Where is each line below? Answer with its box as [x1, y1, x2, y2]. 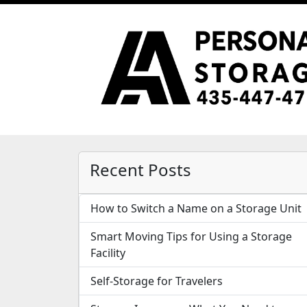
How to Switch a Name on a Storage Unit [90, 200, 302, 216]
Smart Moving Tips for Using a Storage [90, 228, 292, 244]
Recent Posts [90, 158, 191, 181]
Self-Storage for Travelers [90, 273, 223, 288]
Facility [90, 245, 125, 260]
